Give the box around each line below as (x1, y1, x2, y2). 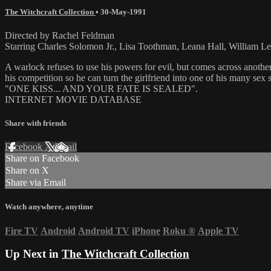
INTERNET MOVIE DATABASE (5, 94, 142, 105)
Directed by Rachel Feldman (5, 30, 114, 41)
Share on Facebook (5, 153, 79, 164)
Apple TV (198, 225, 239, 236)
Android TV (78, 225, 129, 236)
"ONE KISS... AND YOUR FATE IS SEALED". (5, 83, 198, 94)
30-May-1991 (100, 7, 146, 16)
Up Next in (5, 247, 62, 261)
